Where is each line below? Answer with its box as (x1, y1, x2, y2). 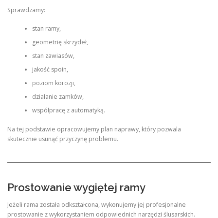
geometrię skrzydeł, (32, 38, 88, 47)
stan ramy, (32, 24, 61, 33)
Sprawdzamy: (7, 5, 45, 14)
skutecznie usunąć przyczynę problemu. (7, 134, 118, 143)
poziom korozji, (32, 79, 75, 88)
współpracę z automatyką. (32, 106, 105, 115)
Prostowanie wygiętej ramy (7, 181, 145, 194)
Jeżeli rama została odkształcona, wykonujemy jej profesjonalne (7, 200, 186, 209)
